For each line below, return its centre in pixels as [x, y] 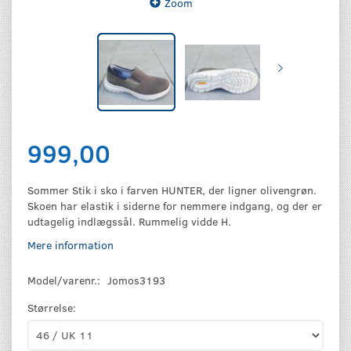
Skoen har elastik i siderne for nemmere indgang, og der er [175, 205]
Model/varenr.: [65, 280]
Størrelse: [52, 307]
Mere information [71, 244]
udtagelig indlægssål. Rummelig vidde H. [129, 221]
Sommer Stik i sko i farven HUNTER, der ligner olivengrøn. [172, 190]
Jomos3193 [136, 280]
